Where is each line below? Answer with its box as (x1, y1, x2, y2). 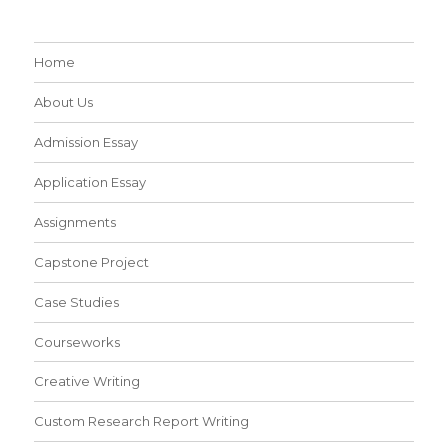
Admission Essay (34, 133, 139, 150)
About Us (34, 93, 94, 110)
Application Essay (34, 173, 147, 190)
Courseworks (34, 333, 121, 350)
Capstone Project (34, 253, 150, 270)
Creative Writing (34, 373, 141, 390)
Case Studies (34, 293, 120, 310)
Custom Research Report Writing (34, 413, 250, 430)
